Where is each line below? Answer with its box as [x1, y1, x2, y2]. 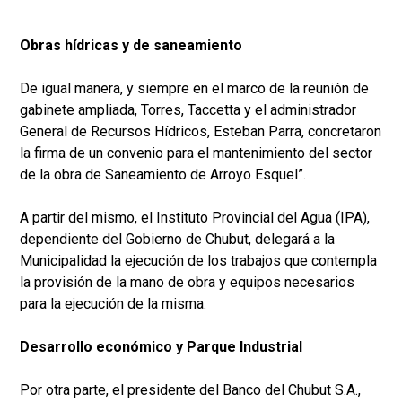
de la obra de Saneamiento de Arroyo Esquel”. [20, 165, 306, 183]
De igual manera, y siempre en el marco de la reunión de [20, 79, 369, 97]
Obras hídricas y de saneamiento [20, 36, 242, 54]
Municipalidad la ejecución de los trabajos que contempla [20, 251, 377, 269]
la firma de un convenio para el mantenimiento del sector [20, 144, 372, 162]
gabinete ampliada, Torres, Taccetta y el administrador [20, 100, 356, 118]
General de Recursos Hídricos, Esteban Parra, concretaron [20, 122, 381, 140]
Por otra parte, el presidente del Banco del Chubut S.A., [20, 380, 361, 398]
